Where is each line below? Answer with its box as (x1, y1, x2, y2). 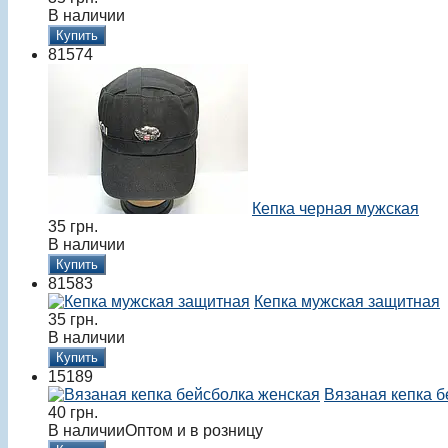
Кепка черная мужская (252, 200, 419, 218)
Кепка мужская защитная (254, 293, 440, 311)
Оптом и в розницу (125, 422, 263, 440)
